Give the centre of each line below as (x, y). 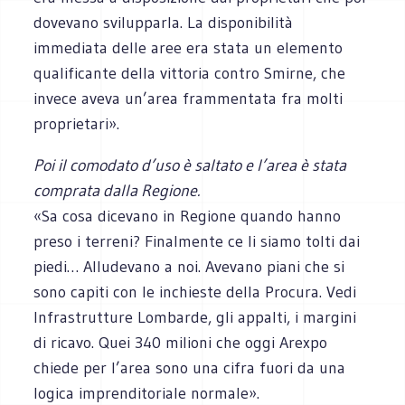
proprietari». (77, 123)
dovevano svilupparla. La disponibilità (164, 22)
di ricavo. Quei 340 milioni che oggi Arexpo (181, 342)
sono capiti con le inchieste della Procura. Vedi (195, 292)
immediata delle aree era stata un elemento (188, 47)
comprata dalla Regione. (117, 190)
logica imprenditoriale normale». (147, 393)
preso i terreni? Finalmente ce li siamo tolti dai (197, 241)
